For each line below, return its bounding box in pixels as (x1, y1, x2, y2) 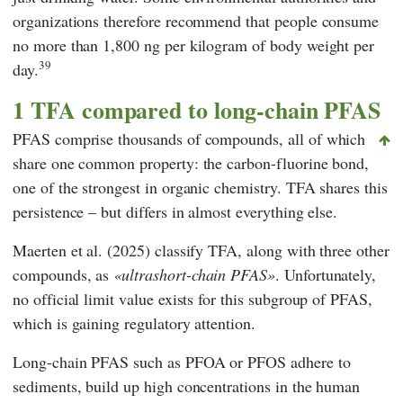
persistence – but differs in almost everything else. (13, 201, 338, 223)
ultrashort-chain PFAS (121, 264, 268, 286)
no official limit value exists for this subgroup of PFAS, (13, 288, 372, 310)
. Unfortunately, (275, 264, 377, 286)
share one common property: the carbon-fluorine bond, (13, 152, 370, 175)
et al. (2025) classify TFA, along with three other (66, 239, 390, 262)
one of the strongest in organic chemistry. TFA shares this (13, 176, 388, 199)
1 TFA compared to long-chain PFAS (13, 92, 381, 127)
